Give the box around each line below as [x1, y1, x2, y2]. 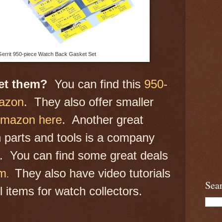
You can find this [51, 77, 144, 91]
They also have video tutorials [11, 166, 170, 180]
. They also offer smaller [24, 95, 154, 109]
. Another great [62, 112, 143, 126]
